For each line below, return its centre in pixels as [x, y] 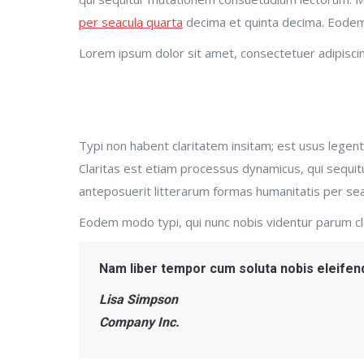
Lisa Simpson [139, 299]
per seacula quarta [131, 22]
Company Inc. [139, 322]
